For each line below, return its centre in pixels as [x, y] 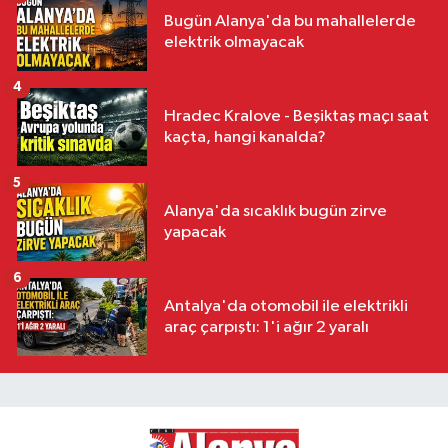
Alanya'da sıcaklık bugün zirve [275, 212]
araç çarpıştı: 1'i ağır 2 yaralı [266, 328]
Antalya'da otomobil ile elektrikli [286, 307]
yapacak [195, 233]
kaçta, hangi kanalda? [245, 138]
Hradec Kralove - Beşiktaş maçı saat [296, 117]
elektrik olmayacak [234, 43]
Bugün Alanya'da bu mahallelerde [290, 22]
